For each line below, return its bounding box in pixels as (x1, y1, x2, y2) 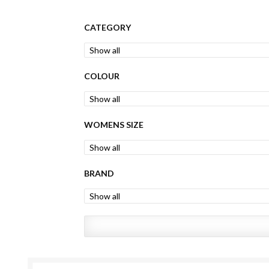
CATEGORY (84, 22, 131, 32)
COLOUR (84, 70, 120, 81)
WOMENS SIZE (84, 119, 144, 130)
